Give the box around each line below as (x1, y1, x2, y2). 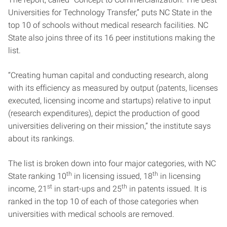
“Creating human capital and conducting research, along (8, 70, 208, 80)
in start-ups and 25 (52, 184, 122, 194)
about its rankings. (8, 134, 74, 143)
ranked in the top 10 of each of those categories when (8, 197, 199, 206)
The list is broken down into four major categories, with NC (8, 159, 216, 168)
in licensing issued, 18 (72, 171, 153, 181)
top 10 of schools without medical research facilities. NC (8, 20, 208, 30)
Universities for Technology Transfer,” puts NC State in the (8, 8, 212, 17)
